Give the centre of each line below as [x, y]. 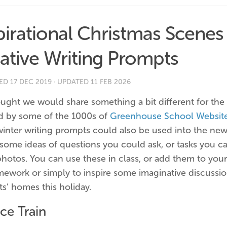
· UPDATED [71, 82]
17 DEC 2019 [31, 82]
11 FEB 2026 [111, 82]
